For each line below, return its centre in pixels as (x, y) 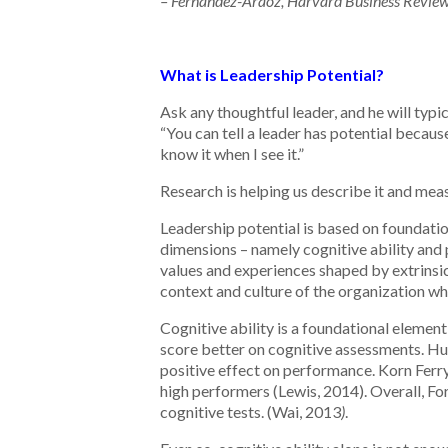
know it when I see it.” (232, 153)
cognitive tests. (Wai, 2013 (250, 411)
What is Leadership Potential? (272, 74)
